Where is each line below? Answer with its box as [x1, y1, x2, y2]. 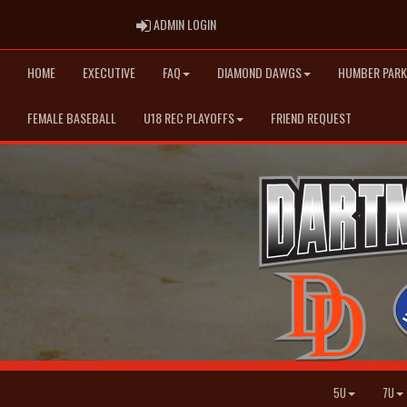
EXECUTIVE [83, 63, 135, 82]
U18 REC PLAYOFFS [144, 108, 234, 127]
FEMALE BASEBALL [27, 108, 116, 127]
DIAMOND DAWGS [217, 63, 302, 82]
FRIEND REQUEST [271, 108, 352, 127]
